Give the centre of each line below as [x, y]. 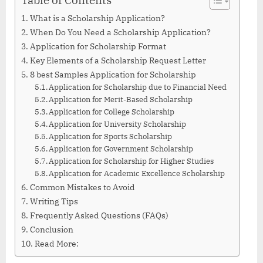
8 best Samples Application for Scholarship [113, 75]
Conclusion [51, 230]
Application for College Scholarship [112, 112]
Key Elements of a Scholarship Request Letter [118, 60]
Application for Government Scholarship [122, 149]
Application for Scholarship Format [98, 46]
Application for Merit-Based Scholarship [121, 100]
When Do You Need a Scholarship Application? [120, 32]
